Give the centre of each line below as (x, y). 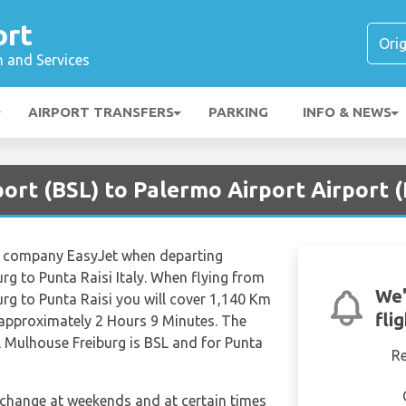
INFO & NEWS (347, 112)
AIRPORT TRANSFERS (101, 112)
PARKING (238, 112)
